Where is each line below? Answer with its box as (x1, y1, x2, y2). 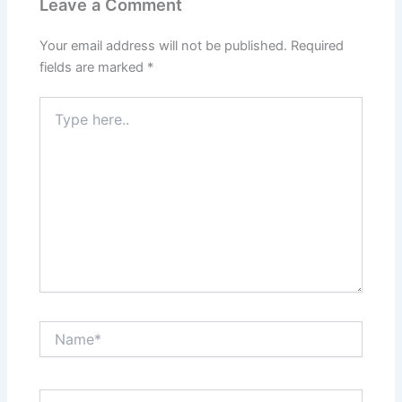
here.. (39, 115, 73, 131)
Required (291, 37, 345, 54)
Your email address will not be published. (39, 37, 288, 54)
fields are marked (39, 58, 148, 75)
